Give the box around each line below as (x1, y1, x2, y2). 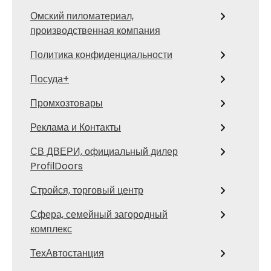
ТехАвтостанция (30, 246, 104, 261)
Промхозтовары (30, 96, 103, 111)
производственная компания (30, 24, 160, 38)
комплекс (30, 222, 72, 237)
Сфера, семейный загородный (30, 207, 168, 222)
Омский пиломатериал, (30, 9, 134, 24)
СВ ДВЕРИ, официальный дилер (30, 145, 178, 159)
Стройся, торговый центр (30, 183, 143, 198)
